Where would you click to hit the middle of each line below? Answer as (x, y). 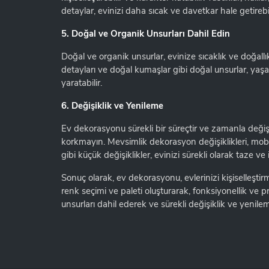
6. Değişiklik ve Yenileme (112, 106)
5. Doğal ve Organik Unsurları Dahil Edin (146, 34)
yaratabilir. (82, 83)
